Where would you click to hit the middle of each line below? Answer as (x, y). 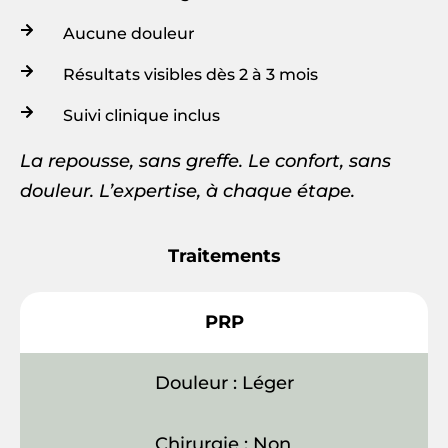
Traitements (224, 255)
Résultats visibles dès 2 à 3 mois (190, 74)
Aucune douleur (128, 33)
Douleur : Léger (224, 382)
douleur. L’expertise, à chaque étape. (187, 190)
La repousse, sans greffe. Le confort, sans (205, 160)
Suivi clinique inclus (141, 115)
